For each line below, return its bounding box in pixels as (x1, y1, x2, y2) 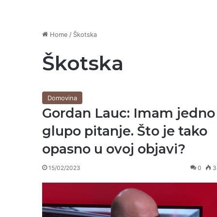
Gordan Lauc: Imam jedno (42, 105, 215, 121)
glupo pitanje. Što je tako (42, 123, 207, 139)
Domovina (47, 94, 77, 102)
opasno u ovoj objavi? (42, 141, 186, 157)
